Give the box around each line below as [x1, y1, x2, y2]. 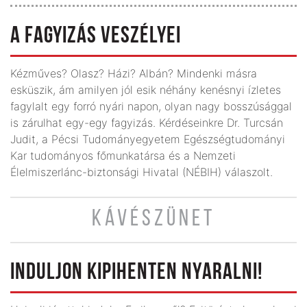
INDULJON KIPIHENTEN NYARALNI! [10, 260, 262, 285]
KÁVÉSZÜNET [92, 207, 215, 232]
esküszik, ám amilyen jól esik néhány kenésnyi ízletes [10, 82, 281, 97]
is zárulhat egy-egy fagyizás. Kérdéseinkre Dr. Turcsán [10, 115, 283, 130]
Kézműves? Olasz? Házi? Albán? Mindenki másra [10, 66, 257, 80]
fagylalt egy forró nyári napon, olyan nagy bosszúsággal [10, 99, 292, 113]
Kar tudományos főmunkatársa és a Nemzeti [10, 148, 236, 162]
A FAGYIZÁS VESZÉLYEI [10, 24, 181, 49]
